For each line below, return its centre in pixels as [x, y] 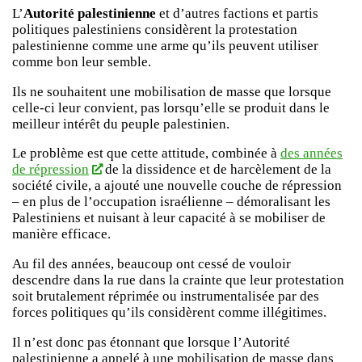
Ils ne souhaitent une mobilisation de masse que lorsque [172, 91]
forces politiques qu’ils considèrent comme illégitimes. [169, 313]
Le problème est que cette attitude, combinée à [146, 154]
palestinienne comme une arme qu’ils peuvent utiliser [165, 46]
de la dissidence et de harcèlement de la [216, 170]
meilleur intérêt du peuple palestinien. [121, 124]
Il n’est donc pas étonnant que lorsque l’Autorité [151, 342]
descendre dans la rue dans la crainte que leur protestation [178, 280]
